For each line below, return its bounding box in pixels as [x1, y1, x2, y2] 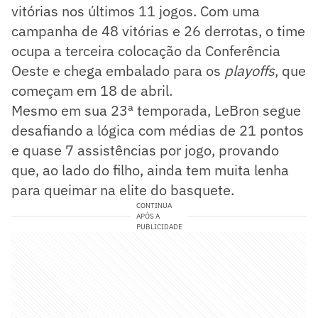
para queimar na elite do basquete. [11, 180, 234, 199]
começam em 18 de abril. [11, 80, 172, 100]
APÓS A [136, 211, 160, 221]
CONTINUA [136, 200, 172, 210]
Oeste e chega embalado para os [11, 60, 224, 80]
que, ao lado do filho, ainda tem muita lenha [11, 160, 289, 180]
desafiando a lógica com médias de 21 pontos [11, 120, 304, 140]
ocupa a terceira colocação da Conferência [11, 40, 280, 60]
